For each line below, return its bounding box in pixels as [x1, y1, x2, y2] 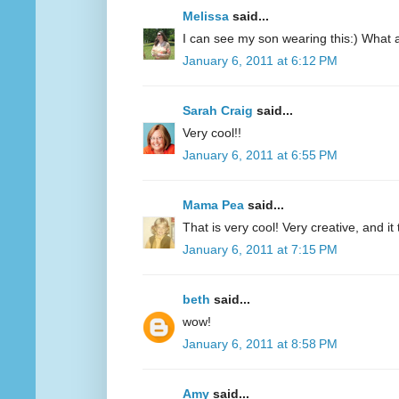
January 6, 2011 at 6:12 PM [183, 53, 338, 69]
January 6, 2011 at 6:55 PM [183, 148, 338, 163]
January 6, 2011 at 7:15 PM [183, 242, 338, 257]
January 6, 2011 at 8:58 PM [183, 337, 338, 352]
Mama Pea [183, 198, 244, 213]
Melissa [183, 9, 229, 24]
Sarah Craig [183, 103, 253, 118]
